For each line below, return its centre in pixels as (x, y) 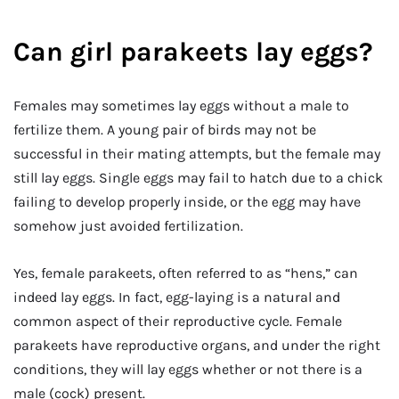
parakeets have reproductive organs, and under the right (197, 346)
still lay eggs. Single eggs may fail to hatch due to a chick (198, 177)
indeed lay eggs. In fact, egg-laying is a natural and (177, 297)
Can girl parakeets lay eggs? (193, 51)
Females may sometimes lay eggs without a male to (181, 105)
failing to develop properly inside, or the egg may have (187, 201)
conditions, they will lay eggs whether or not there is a (188, 370)
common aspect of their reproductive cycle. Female (178, 322)
